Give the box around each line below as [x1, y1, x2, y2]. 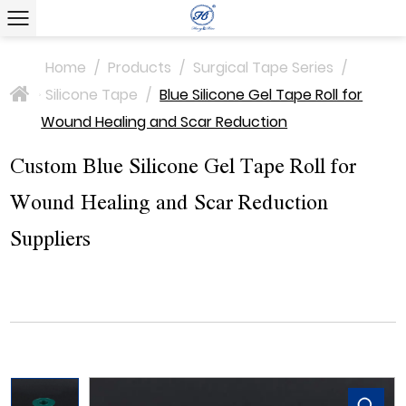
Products [108, 57, 172, 78]
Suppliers [10, 229, 92, 250]
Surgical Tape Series [193, 57, 334, 78]
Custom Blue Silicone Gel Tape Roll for [10, 157, 357, 178]
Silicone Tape [45, 84, 139, 105]
